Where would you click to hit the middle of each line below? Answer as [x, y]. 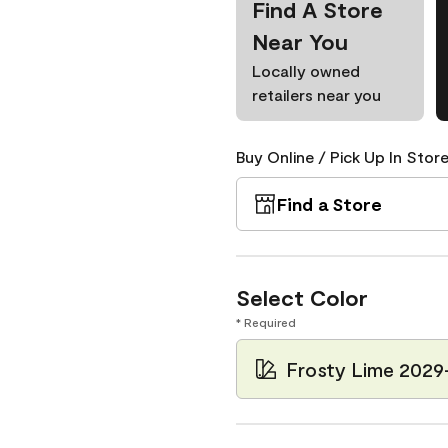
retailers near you [316, 94]
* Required [266, 322]
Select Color [302, 297]
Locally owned [306, 70]
